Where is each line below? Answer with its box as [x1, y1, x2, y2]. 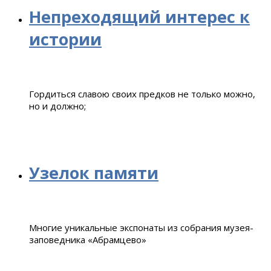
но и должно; [29, 99, 88, 112]
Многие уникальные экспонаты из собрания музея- [29, 221, 253, 233]
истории [29, 27, 102, 50]
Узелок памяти [29, 161, 158, 184]
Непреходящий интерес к [29, 5, 250, 28]
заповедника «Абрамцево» [29, 233, 149, 246]
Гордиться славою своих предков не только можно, [29, 87, 255, 100]
